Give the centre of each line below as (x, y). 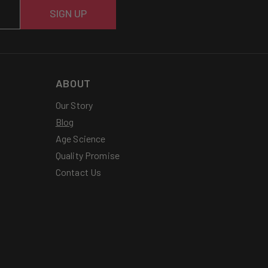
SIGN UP (68, 13)
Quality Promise (88, 155)
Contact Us (78, 172)
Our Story (74, 105)
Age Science (80, 138)
